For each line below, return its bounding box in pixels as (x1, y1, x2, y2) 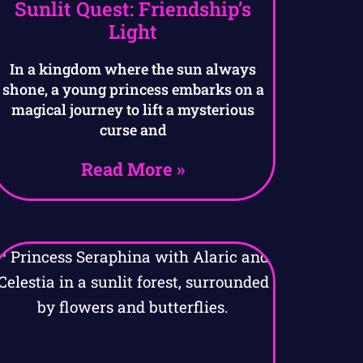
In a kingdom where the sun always (10, 59, 257, 79)
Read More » (81, 157, 186, 181)
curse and (99, 120, 167, 140)
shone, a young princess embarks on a (2, 79, 264, 100)
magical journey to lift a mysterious (11, 100, 255, 120)
